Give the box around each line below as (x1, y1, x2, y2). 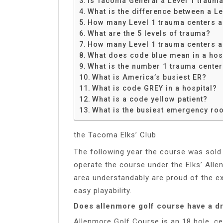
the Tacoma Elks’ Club (74, 130, 156, 139)
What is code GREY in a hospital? (92, 84, 217, 92)
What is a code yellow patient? (92, 95, 208, 103)
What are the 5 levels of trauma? (87, 29, 211, 37)
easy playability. (74, 186, 132, 195)
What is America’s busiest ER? (92, 73, 207, 81)
